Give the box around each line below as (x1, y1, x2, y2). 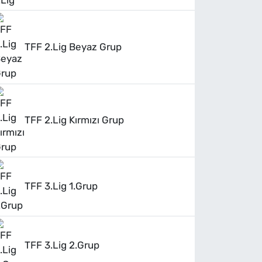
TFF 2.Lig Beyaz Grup (25, 40, 122, 53)
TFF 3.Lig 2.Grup (25, 239, 100, 251)
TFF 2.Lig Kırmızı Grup (25, 114, 125, 126)
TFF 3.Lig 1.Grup (25, 180, 98, 192)
